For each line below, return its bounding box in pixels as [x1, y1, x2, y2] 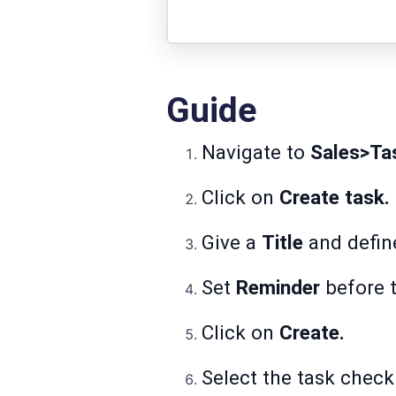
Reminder [236, 276, 320, 300]
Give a [202, 231, 262, 255]
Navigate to [202, 141, 310, 164]
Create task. [279, 186, 390, 209]
